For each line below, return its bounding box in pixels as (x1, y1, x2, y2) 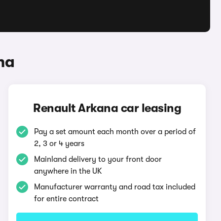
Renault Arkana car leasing (33, 101, 182, 115)
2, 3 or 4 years (34, 139, 85, 148)
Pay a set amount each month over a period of (34, 127, 196, 136)
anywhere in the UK (34, 167, 103, 176)
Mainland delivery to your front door (34, 155, 162, 164)
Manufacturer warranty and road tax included (34, 183, 196, 191)
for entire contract (34, 194, 99, 203)
